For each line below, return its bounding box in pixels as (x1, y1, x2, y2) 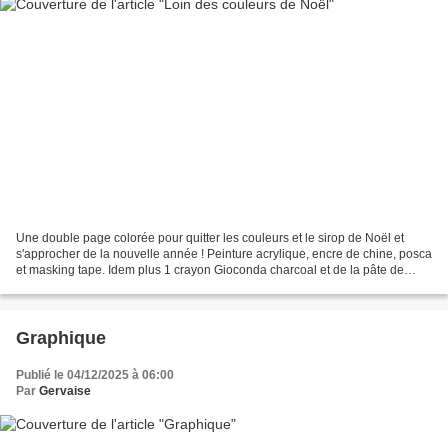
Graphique (16, 328, 106, 349)
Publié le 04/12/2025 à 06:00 (16, 368, 174, 383)
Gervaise (39, 384, 91, 399)
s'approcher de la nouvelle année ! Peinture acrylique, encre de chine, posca (16, 247, 432, 262)
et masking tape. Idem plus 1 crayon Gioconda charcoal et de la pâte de (16, 263, 404, 278)
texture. (16, 279, 56, 294)
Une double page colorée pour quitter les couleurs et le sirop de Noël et (16, 231, 404, 246)
